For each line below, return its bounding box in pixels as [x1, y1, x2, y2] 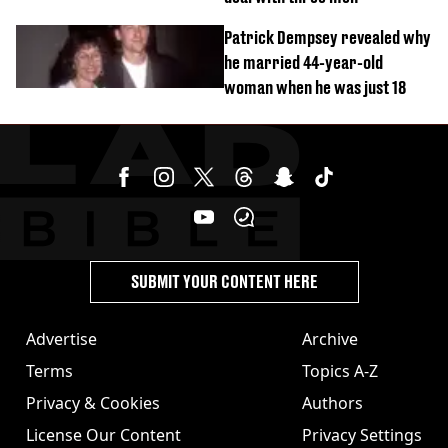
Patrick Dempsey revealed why [224, 27, 431, 48]
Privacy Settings [302, 424, 422, 446]
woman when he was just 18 [224, 77, 406, 98]
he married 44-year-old [224, 52, 383, 73]
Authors [302, 392, 363, 414]
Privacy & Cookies [26, 392, 160, 414]
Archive [302, 328, 358, 350]
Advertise [26, 328, 97, 350]
